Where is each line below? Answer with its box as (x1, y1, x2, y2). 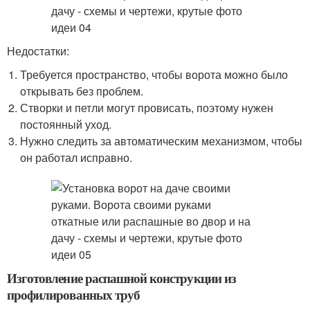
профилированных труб (7, 285, 140, 304)
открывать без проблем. (20, 83, 144, 99)
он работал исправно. (20, 149, 133, 165)
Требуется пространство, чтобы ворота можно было (20, 66, 289, 82)
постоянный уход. (20, 116, 112, 132)
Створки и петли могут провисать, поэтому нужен (20, 100, 274, 116)
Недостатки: (7, 43, 69, 59)
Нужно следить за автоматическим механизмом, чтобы (20, 133, 303, 149)
